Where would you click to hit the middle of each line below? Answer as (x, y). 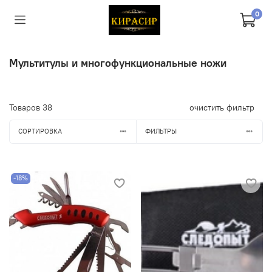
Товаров (26, 107)
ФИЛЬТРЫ (161, 131)
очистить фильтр (222, 107)
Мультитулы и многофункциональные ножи (118, 63)
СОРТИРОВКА (40, 131)
